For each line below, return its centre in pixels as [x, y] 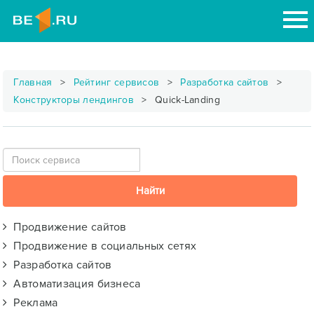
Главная [33, 82]
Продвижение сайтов [67, 227]
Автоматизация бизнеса [74, 284]
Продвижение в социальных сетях [102, 246]
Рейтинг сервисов [116, 82]
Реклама [33, 303]
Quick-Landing [186, 100]
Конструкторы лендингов [74, 100]
